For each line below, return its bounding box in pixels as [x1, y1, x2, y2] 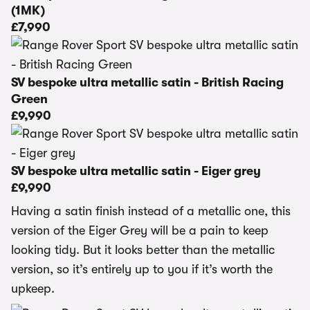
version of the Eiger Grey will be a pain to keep [11, 224, 268, 237]
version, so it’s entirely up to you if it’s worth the [11, 262, 273, 276]
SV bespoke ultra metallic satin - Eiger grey [11, 164, 261, 178]
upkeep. [11, 282, 55, 295]
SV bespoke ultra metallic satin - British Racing [11, 75, 284, 89]
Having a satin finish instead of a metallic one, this [11, 204, 291, 218]
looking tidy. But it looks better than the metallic [11, 243, 275, 257]
